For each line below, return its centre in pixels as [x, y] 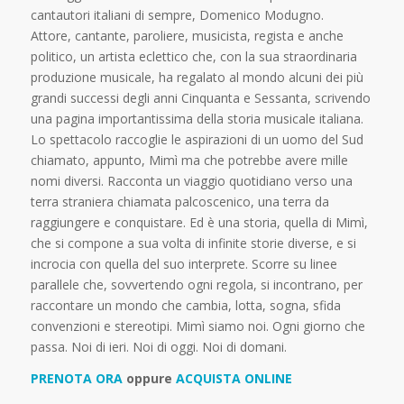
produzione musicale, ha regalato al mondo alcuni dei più [197, 77]
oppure [151, 378]
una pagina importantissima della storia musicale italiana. [197, 118]
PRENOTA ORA [78, 378]
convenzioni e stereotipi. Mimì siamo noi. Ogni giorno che [197, 326]
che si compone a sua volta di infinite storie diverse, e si [193, 243]
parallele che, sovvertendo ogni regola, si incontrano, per [196, 284]
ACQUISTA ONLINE [234, 378]
